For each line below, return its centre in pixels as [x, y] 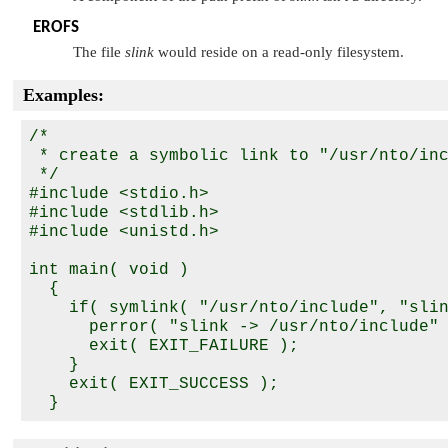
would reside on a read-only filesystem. [279, 51]
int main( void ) [109, 269]
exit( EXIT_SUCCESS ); [154, 383]
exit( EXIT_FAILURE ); [164, 345]
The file [99, 51]
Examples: [63, 94]
